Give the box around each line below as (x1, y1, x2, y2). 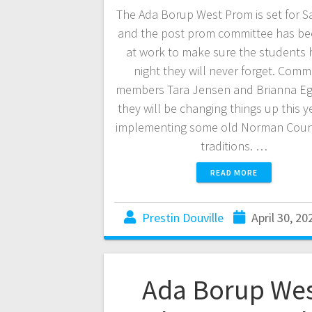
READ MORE (210, 167, 258, 178)
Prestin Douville (142, 210, 224, 226)
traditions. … (201, 138, 267, 155)
